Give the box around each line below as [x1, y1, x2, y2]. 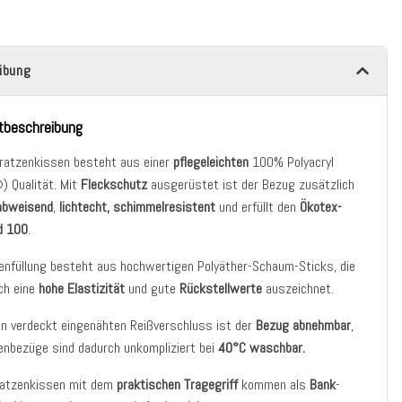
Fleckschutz [81, 175, 152, 194]
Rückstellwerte [179, 279, 263, 298]
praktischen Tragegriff [117, 375, 242, 394]
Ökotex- [300, 197, 343, 216]
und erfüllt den [215, 197, 301, 216]
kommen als [241, 375, 310, 394]
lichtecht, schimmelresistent [59, 197, 216, 216]
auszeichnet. [262, 279, 335, 298]
